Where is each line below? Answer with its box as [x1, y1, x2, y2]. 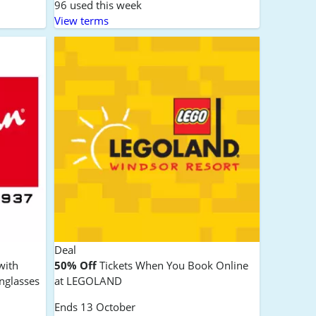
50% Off [54, 258, 97, 273]
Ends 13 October [54, 300, 135, 315]
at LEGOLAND [54, 274, 122, 288]
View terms [54, 13, 109, 28]
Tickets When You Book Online [96, 258, 248, 273]
